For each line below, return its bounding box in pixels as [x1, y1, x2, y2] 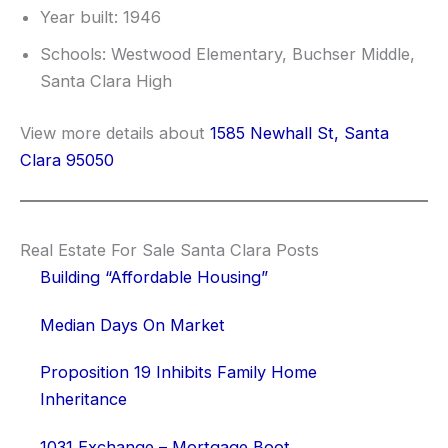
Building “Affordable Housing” [40, 267, 268, 288]
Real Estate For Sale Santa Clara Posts [20, 240, 319, 261]
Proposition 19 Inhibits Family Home [40, 362, 317, 383]
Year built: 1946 [40, 7, 161, 28]
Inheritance [40, 389, 127, 410]
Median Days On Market [40, 314, 225, 335]
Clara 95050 [20, 149, 114, 170]
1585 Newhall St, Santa [210, 122, 389, 143]
